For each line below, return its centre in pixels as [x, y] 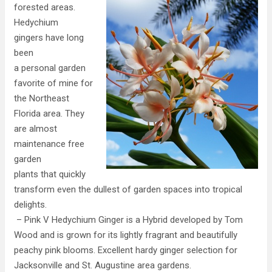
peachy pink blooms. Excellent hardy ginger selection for [126, 250]
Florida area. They [49, 114]
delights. [30, 205]
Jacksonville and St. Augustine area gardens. [103, 265]
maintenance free [49, 144]
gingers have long [49, 38]
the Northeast [42, 98]
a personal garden [50, 68]
